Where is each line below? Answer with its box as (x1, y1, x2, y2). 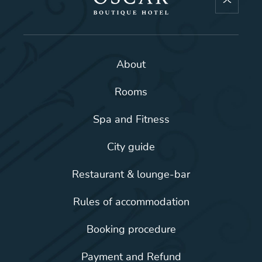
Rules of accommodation (73, 195, 189, 209)
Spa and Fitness (92, 112, 170, 127)
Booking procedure (86, 222, 176, 237)
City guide (107, 140, 155, 154)
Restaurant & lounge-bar (72, 167, 190, 182)
